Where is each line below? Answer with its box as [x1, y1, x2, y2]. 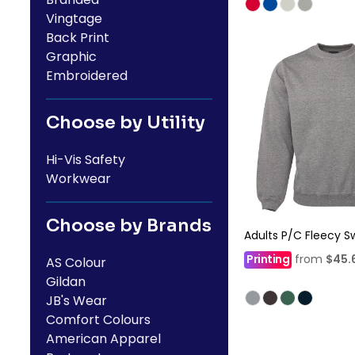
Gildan [46, 273, 86, 291]
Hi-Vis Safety [46, 151, 125, 169]
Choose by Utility [46, 112, 205, 133]
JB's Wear [46, 292, 107, 310]
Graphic [46, 48, 97, 66]
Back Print [46, 29, 109, 47]
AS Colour [46, 254, 106, 272]
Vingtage [46, 10, 102, 28]
